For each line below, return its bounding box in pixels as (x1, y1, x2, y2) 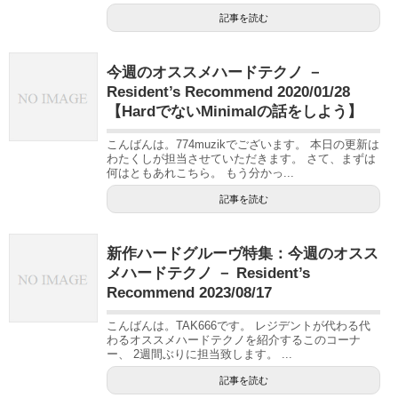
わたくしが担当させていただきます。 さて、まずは (107, 151, 376, 165)
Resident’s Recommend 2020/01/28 (107, 83, 350, 100)
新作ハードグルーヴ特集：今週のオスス (107, 244, 378, 262)
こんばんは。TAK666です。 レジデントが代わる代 (107, 318, 370, 332)
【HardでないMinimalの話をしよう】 (107, 102, 362, 120)
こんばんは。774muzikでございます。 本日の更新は (107, 137, 379, 151)
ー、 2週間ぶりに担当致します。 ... (107, 346, 292, 361)
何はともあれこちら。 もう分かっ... (107, 165, 294, 179)
